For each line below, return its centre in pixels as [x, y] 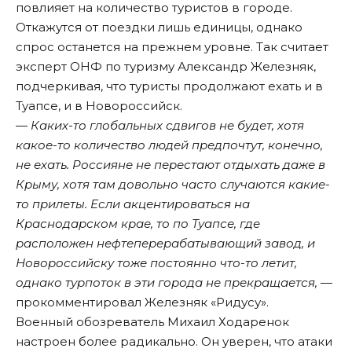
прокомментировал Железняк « [116, 302]
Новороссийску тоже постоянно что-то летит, [156, 263]
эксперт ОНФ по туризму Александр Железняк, [166, 67]
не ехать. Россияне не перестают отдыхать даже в [170, 165]
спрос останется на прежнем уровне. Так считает [172, 47]
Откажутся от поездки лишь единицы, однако [159, 27]
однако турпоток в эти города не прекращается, [167, 283]
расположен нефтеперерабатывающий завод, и [165, 244]
